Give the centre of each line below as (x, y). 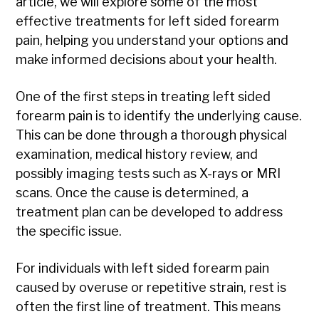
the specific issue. (69, 231)
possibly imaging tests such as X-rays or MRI (148, 174)
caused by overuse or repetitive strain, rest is (151, 288)
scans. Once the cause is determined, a (132, 193)
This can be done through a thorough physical (152, 135)
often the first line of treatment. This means (148, 307)
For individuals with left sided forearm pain (143, 268)
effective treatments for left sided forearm (148, 21)
